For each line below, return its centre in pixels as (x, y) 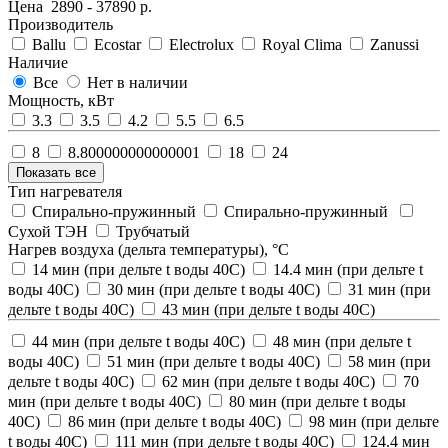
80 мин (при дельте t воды (317, 401)
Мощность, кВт (61, 100)
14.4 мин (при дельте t (348, 269)
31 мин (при (389, 289)
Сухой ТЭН (48, 231)
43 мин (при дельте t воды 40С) (268, 309)
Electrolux (201, 44)
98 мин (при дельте (374, 421)
